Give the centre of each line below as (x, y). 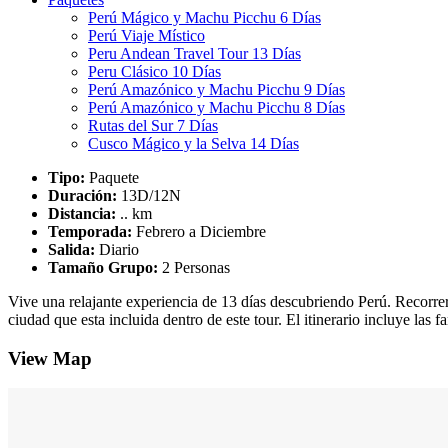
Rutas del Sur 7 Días (153, 125)
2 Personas (194, 267)
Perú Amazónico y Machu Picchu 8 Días (216, 107)
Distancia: (82, 213)
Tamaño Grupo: (103, 267)
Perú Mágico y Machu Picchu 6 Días (204, 17)
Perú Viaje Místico (146, 35)
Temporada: (90, 231)
